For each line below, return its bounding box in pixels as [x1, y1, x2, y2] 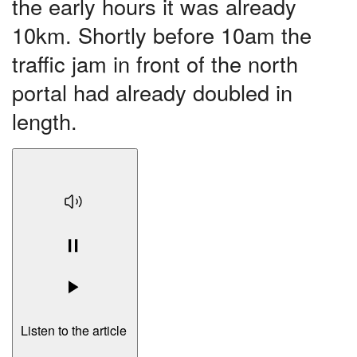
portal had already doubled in [12, 76, 292, 108]
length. [12, 105, 77, 137]
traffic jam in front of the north [12, 48, 298, 80]
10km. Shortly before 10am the [12, 19, 312, 51]
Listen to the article [20, 321, 130, 340]
